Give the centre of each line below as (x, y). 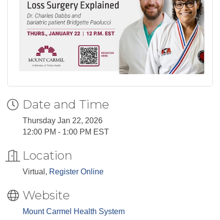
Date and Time (66, 105)
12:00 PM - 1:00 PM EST (66, 132)
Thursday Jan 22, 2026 (63, 121)
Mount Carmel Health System (74, 212)
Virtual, (36, 172)
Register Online (76, 172)
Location (47, 156)
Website (46, 195)
